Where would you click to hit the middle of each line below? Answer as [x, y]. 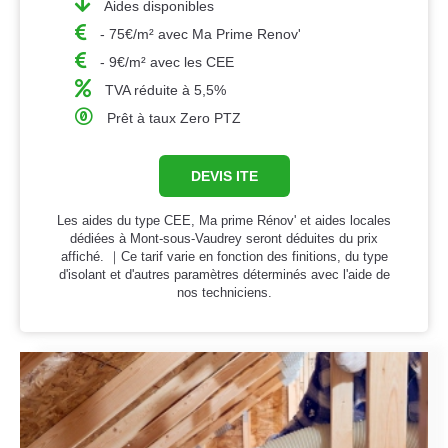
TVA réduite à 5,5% [166, 90]
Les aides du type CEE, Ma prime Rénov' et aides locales [224, 221]
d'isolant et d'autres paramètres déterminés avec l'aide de [224, 275]
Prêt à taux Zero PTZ [174, 118]
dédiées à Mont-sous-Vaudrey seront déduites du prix [224, 239]
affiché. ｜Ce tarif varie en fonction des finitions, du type [224, 257]
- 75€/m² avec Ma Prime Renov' [201, 34]
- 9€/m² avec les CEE [167, 62]
